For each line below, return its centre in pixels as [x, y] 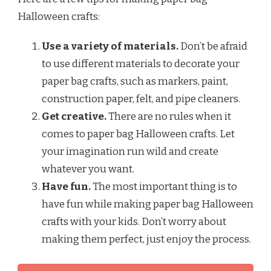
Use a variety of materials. [110, 47]
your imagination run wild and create [130, 152]
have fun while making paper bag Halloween [148, 204]
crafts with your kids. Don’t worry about [134, 222]
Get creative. [74, 117]
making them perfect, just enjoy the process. [146, 240]
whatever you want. [88, 169]
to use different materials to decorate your [141, 64]
